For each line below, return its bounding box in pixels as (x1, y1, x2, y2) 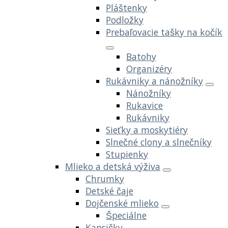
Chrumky (85, 172, 124, 185)
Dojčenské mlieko (85, 196, 159, 209)
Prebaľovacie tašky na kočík (106, 25, 222, 38)
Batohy (126, 50, 156, 63)
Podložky (106, 13, 144, 26)
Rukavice (126, 99, 163, 111)
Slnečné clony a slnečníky (106, 135, 212, 148)
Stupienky (106, 148, 148, 160)
